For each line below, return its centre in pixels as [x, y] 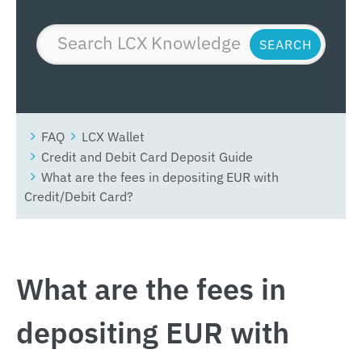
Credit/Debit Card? [79, 196]
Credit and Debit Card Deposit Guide [147, 156]
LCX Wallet [113, 136]
